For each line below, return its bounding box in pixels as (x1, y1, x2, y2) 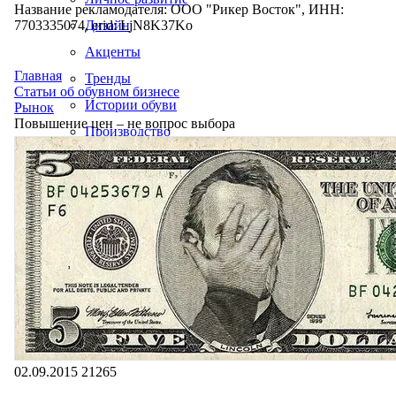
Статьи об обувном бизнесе (14, 84, 179, 100)
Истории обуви (85, 96, 177, 112)
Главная (14, 68, 62, 84)
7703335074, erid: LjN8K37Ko (14, 17, 193, 33)
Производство (85, 123, 171, 139)
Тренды (85, 70, 131, 86)
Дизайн (85, 17, 130, 33)
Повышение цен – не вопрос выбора (14, 116, 235, 132)
